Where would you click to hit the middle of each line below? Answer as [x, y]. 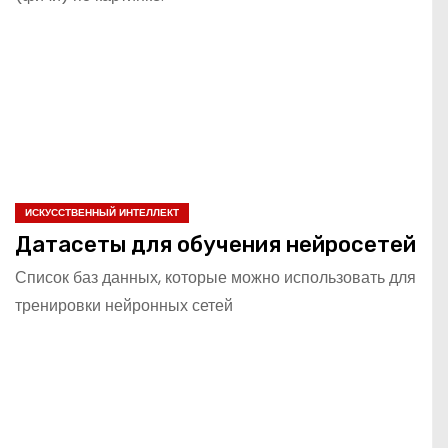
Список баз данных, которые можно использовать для [215, 277]
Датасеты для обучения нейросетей [215, 244]
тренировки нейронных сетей [124, 305]
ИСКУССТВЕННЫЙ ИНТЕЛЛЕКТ [102, 212]
